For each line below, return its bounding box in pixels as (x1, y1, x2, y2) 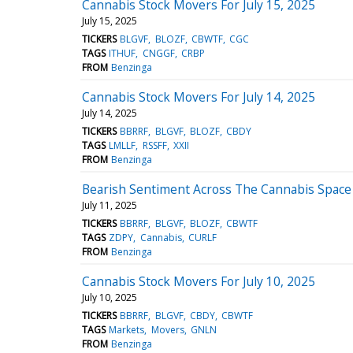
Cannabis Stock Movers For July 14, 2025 (82, 87, 315, 106)
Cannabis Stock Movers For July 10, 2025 (82, 272, 315, 290)
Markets (109, 322, 145, 336)
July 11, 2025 (82, 198, 137, 212)
